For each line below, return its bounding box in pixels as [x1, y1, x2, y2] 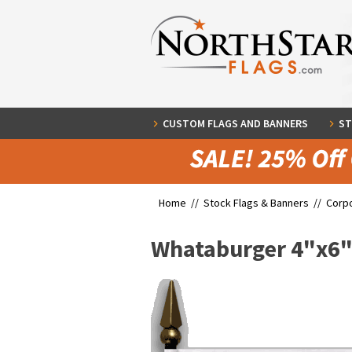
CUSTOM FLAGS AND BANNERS [163, 116, 308, 130]
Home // [159, 196, 203, 210]
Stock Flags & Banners [203, 196, 309, 210]
